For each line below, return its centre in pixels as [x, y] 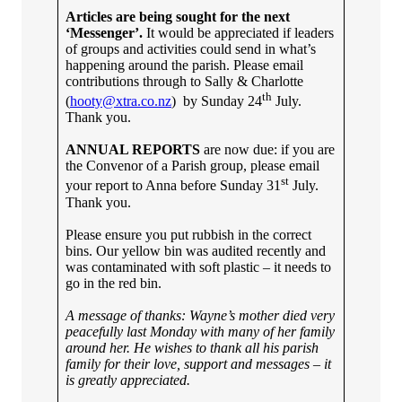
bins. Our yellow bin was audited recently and [196, 250]
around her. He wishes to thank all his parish [192, 347]
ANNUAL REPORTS [133, 150]
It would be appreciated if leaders [238, 32]
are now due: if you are [267, 150]
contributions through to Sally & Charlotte [184, 81]
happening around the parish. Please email [184, 65]
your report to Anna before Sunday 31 [173, 186]
